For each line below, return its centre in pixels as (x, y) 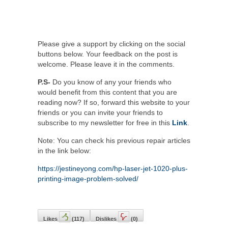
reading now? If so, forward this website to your (114, 103)
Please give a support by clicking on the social (111, 44)
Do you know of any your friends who (111, 82)
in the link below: (64, 151)
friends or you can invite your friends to (100, 113)
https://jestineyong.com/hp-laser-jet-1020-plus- (113, 169)
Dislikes (106, 219)
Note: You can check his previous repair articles (114, 141)
